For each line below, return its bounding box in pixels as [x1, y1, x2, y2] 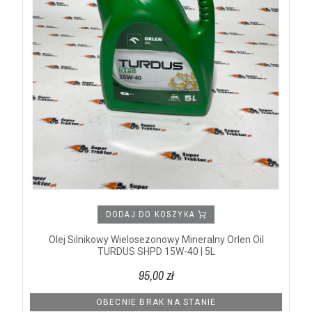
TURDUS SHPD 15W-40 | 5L [97, 245, 215, 257]
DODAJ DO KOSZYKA [105, 208, 198, 220]
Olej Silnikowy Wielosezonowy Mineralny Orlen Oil [48, 233, 264, 245]
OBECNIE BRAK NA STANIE [95, 297, 217, 307]
